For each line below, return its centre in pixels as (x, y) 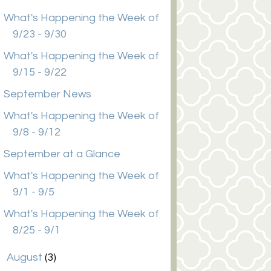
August (26, 257)
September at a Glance (62, 154)
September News (48, 94)
